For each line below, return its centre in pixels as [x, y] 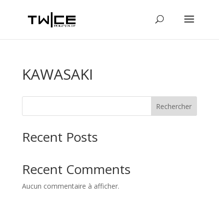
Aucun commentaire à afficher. [70, 186]
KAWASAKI [57, 74]
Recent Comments [76, 169]
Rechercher [174, 106]
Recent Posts [60, 137]
